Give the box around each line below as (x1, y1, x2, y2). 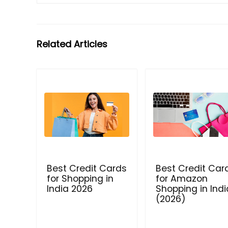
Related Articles (37, 37, 107, 50)
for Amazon (156, 172, 208, 185)
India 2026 (47, 182, 93, 195)
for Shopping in (47, 172, 114, 185)
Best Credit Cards (47, 162, 127, 175)
